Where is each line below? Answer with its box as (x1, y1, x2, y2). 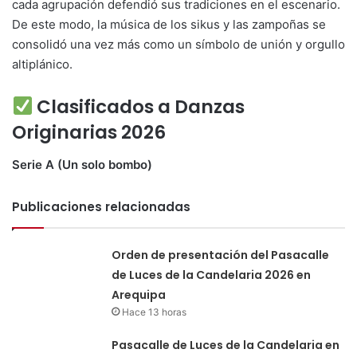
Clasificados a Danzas (33, 94, 245, 120)
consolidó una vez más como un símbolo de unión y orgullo (12, 37, 345, 52)
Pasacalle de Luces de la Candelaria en (112, 336, 340, 353)
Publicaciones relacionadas (12, 198, 190, 215)
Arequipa (112, 286, 167, 303)
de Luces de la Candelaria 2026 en (112, 266, 312, 283)
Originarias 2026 (12, 120, 166, 145)
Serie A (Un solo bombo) (12, 156, 152, 172)
